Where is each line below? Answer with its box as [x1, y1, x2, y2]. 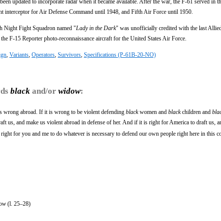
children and [181, 108, 212, 115]
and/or [30, 86, 58, 96]
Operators [32, 51, 55, 58]
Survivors [58, 51, 81, 58]
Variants [9, 51, 29, 58]
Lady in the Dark [76, 24, 116, 32]
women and [138, 108, 168, 115]
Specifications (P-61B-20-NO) [84, 51, 156, 58]
